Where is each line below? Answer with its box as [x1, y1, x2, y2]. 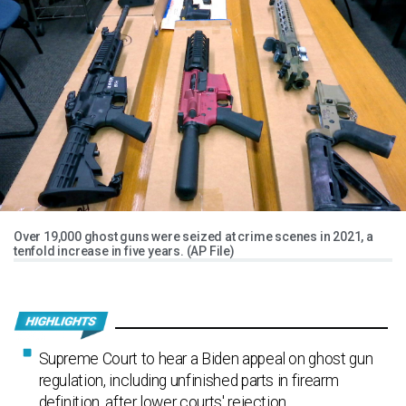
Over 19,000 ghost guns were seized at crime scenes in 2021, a [14, 229, 373, 244]
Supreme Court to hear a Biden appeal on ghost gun [38, 350, 373, 368]
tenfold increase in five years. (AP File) [14, 244, 235, 258]
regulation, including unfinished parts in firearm [38, 372, 339, 390]
